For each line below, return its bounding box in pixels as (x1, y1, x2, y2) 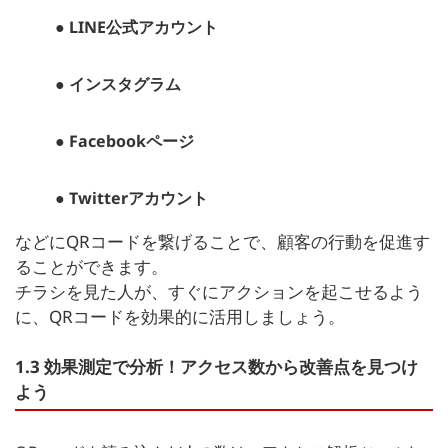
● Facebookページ (55, 129, 194, 152)
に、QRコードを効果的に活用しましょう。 (15, 304, 345, 328)
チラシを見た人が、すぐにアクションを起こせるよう (15, 279, 423, 303)
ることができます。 (15, 254, 168, 278)
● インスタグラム (55, 72, 181, 95)
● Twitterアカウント (55, 186, 208, 209)
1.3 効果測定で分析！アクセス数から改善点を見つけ (15, 354, 418, 378)
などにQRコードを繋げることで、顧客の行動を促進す (15, 229, 430, 253)
